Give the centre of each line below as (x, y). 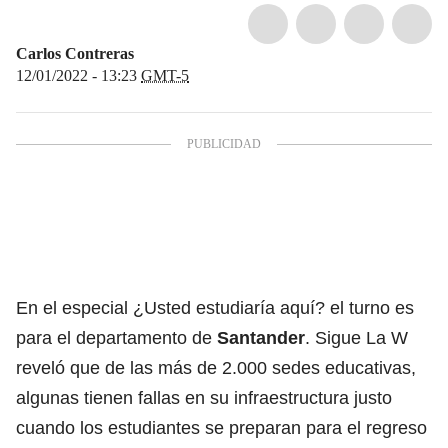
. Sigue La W (356, 337)
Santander (261, 337)
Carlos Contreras (75, 53)
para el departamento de (116, 337)
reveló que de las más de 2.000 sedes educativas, (216, 367)
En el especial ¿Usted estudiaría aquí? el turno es (215, 307)
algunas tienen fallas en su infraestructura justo (204, 397)
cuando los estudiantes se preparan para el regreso (221, 427)
